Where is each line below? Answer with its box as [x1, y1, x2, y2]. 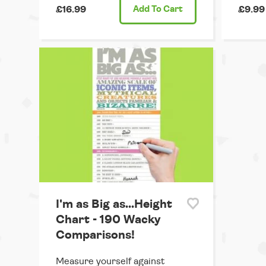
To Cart [149, 4, 183, 14]
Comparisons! [56, 229, 135, 242]
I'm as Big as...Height [56, 198, 172, 211]
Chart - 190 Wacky [56, 214, 160, 226]
